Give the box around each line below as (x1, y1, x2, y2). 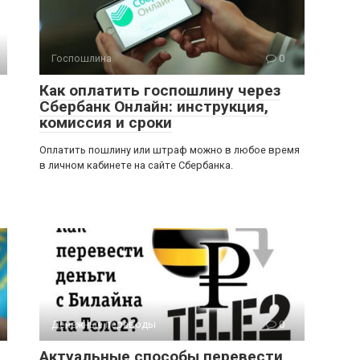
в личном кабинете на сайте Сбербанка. (39, 159, 233, 171)
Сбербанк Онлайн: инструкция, (39, 97, 268, 116)
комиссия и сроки (39, 113, 172, 132)
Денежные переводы (51, 318, 156, 330)
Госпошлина (51, 52, 112, 64)
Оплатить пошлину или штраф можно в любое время (39, 144, 300, 156)
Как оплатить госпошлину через (39, 81, 280, 100)
